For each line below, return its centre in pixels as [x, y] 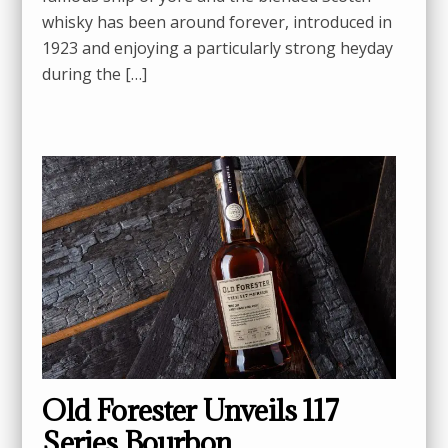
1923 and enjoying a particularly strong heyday [218, 48]
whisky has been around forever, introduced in [217, 22]
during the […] [95, 74]
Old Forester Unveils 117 [190, 410]
